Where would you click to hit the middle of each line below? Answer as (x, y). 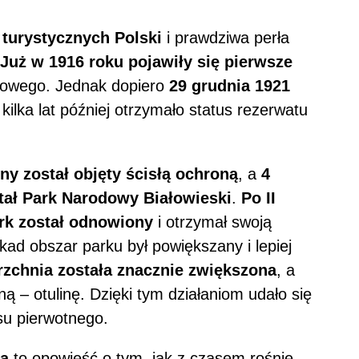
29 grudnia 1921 (230, 86)
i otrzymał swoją (212, 222)
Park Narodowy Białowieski (127, 198)
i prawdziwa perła (226, 38)
